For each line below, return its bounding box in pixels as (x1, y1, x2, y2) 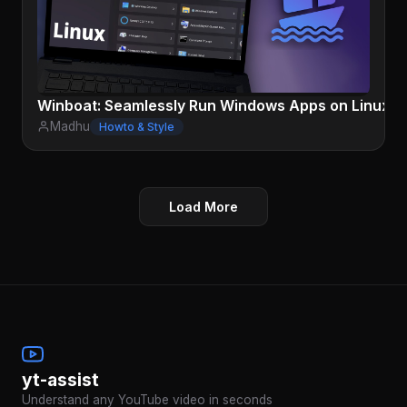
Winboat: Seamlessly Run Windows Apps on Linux (37, 95, 390, 114)
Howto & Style (99, 119, 174, 134)
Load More (169, 198, 238, 214)
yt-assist (22, 368, 99, 391)
